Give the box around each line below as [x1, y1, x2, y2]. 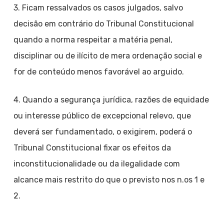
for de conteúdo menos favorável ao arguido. [13, 67, 184, 76]
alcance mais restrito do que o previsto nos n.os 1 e [13, 175, 204, 184]
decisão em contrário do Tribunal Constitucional [13, 19, 194, 28]
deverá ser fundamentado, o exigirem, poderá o [13, 127, 192, 136]
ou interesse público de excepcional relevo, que [13, 111, 191, 120]
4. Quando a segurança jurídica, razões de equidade [13, 95, 209, 104]
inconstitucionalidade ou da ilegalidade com [13, 159, 180, 168]
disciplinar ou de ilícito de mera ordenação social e [13, 51, 202, 60]
